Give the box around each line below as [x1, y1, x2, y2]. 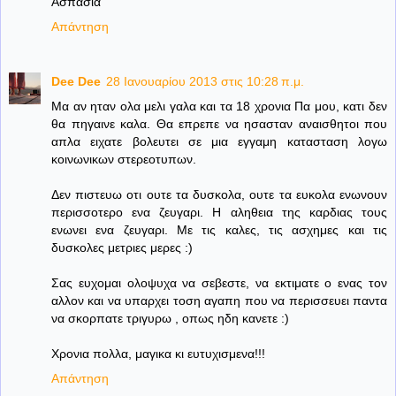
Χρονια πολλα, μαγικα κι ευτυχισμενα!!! [51, 346, 265, 362]
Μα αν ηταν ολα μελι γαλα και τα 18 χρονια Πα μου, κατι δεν [51, 99, 387, 114]
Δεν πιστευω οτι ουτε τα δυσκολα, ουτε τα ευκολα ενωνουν [51, 187, 387, 202]
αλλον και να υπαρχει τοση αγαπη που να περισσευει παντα [51, 293, 387, 308]
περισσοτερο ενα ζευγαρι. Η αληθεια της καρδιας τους [51, 205, 387, 220]
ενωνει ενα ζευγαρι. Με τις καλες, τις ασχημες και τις [51, 223, 387, 238]
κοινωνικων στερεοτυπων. [51, 152, 196, 167]
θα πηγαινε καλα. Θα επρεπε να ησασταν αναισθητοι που [51, 117, 387, 132]
